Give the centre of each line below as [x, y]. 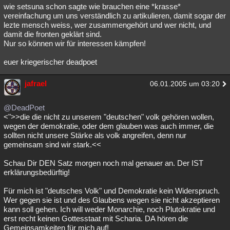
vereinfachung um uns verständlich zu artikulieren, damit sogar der [115, 16]
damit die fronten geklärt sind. [53, 34]
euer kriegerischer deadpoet [50, 62]
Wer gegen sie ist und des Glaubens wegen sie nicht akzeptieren [112, 200]
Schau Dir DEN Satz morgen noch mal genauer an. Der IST [103, 163]
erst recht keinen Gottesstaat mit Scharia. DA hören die [96, 218]
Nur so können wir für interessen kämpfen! [75, 43]
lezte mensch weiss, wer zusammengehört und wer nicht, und [107, 25]
